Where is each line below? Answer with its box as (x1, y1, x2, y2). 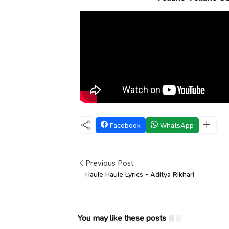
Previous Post (85, 158, 133, 168)
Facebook (108, 120, 141, 130)
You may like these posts (78, 213, 166, 223)
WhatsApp (158, 120, 194, 130)
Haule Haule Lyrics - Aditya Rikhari (85, 170, 194, 179)
